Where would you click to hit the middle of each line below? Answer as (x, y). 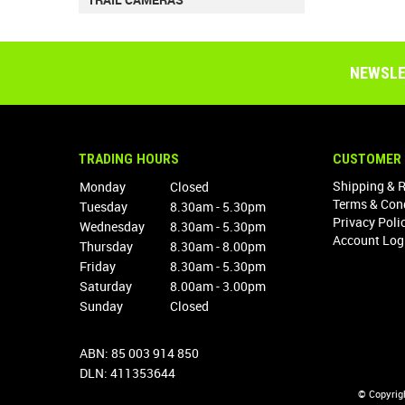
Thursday (106, 247)
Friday (98, 267)
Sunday (101, 306)
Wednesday (112, 227)
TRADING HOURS (129, 160)
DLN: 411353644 (127, 373)
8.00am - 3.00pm (218, 287)
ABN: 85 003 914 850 (139, 353)
